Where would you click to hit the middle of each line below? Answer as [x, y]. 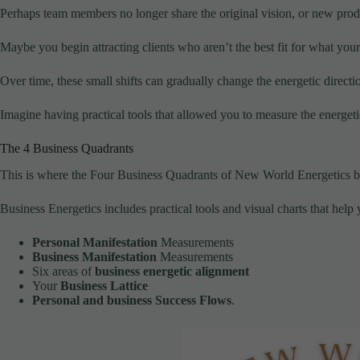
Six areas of [63, 271]
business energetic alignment [172, 271]
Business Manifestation [94, 256]
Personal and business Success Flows [132, 300]
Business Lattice [104, 285]
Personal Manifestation [95, 242]
